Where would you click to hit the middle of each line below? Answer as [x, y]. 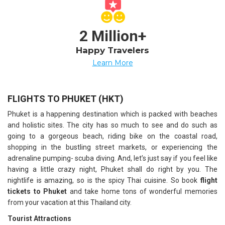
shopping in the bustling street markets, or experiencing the [113, 147]
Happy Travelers [113, 50]
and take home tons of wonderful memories [144, 191]
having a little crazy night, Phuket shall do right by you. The [113, 169]
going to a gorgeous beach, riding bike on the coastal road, [113, 136]
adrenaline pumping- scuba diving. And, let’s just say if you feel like [113, 158]
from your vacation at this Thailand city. [70, 202]
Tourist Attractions [39, 218]
